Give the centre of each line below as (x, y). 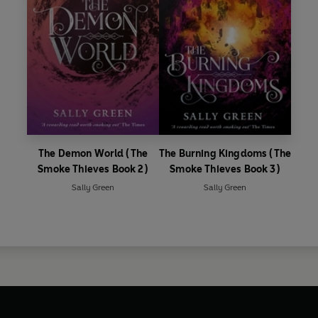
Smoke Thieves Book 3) (225, 169)
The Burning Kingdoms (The (225, 153)
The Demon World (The (93, 153)
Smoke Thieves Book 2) (93, 169)
